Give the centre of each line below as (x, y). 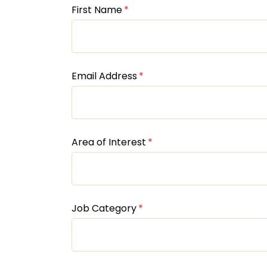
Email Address (104, 76)
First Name (97, 10)
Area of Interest (109, 142)
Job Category (104, 208)
